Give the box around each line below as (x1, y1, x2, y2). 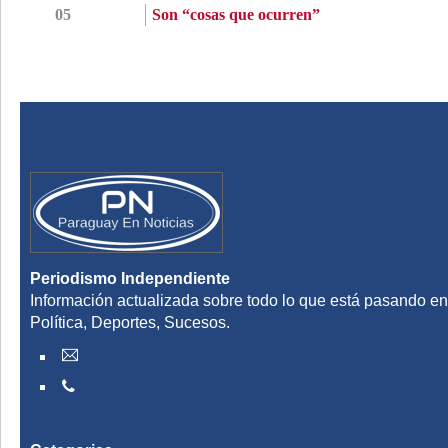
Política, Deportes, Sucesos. (30, 314, 230, 331)
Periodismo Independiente (30, 270, 230, 287)
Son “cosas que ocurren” (151, 6, 320, 23)
